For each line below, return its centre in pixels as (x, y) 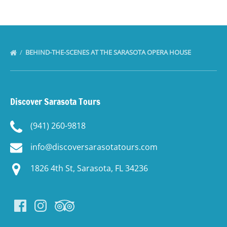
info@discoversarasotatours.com (94, 147)
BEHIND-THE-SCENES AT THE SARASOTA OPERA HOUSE (109, 52)
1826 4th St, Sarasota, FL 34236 (89, 168)
